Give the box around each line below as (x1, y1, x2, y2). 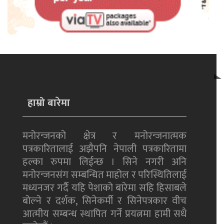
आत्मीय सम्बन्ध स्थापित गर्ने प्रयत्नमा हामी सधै (22, 205, 186, 223)
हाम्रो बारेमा (27, 94, 70, 112)
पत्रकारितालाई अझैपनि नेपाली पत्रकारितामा (22, 140, 186, 158)
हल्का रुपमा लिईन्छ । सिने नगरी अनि (22, 153, 186, 171)
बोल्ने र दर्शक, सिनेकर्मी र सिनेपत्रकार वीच (22, 192, 186, 210)
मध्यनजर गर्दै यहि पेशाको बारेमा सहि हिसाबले (22, 179, 186, 197)
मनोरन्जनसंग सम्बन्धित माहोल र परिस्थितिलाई (22, 166, 186, 184)
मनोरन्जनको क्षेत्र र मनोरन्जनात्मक (22, 127, 186, 145)
